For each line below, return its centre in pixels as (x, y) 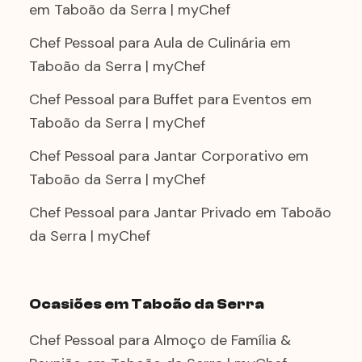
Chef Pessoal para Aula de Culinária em (160, 43)
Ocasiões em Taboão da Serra (147, 304)
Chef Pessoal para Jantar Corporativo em (169, 156)
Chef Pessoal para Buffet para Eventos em (170, 99)
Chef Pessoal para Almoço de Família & (160, 340)
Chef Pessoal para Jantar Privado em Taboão (180, 213)
